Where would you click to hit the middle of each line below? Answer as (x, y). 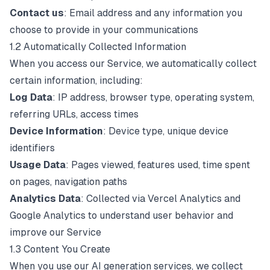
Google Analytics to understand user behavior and (121, 215)
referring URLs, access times (74, 114)
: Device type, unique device (166, 131)
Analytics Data (45, 199)
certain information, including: (76, 80)
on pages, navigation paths (68, 182)
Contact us (37, 13)
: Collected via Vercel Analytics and (161, 199)
